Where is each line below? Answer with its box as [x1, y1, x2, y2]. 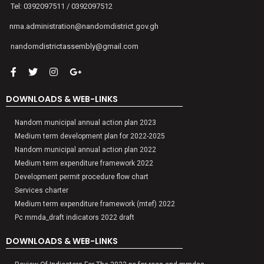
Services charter [15, 186, 68, 195]
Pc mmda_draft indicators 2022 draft [15, 213, 134, 222]
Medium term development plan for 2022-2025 [15, 132, 165, 141]
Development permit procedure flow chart [15, 173, 148, 181]
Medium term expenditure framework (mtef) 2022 [15, 200, 175, 209]
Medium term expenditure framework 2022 [15, 159, 153, 168]
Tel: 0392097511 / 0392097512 [11, 2, 113, 11]
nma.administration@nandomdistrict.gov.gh [9, 22, 159, 31]
